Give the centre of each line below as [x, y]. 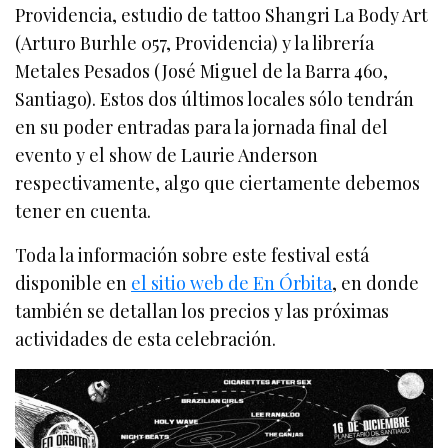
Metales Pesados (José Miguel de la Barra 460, [202, 71]
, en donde [376, 283]
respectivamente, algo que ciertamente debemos [218, 183]
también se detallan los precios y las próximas [202, 311]
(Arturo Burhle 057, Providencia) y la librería [195, 43]
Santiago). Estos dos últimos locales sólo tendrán [215, 99]
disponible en [73, 283]
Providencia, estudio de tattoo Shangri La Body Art [222, 15]
